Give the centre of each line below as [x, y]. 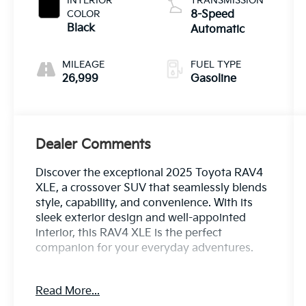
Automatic [217, 30]
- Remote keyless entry [95, 279]
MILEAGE [84, 65]
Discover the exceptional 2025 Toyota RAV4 [150, 173]
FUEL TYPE [215, 65]
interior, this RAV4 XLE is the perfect [129, 234]
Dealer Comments [94, 145]
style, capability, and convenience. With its [144, 204]
